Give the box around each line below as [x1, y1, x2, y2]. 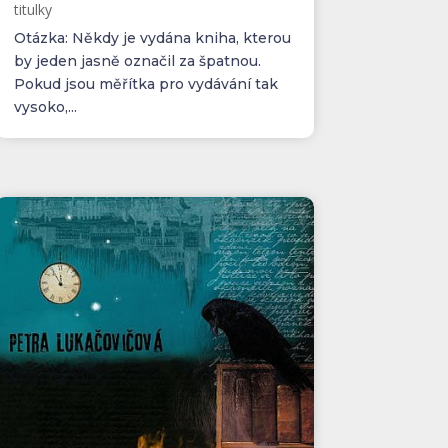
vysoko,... [13, 97, 77, 116]
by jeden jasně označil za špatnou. [13, 51, 261, 70]
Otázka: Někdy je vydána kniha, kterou [13, 28, 291, 47]
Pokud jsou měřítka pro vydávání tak [13, 74, 278, 93]
